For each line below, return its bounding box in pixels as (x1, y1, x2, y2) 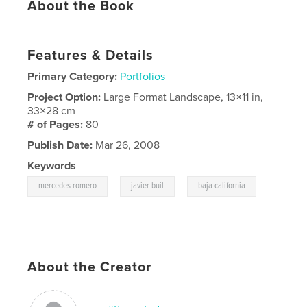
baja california (198, 180, 246, 192)
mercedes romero (38, 180, 97, 192)
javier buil (131, 180, 164, 192)
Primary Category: (27, 69, 118, 84)
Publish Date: (27, 138, 93, 152)
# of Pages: (27, 117, 86, 132)
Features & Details (27, 47, 154, 64)
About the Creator (27, 258, 152, 275)
